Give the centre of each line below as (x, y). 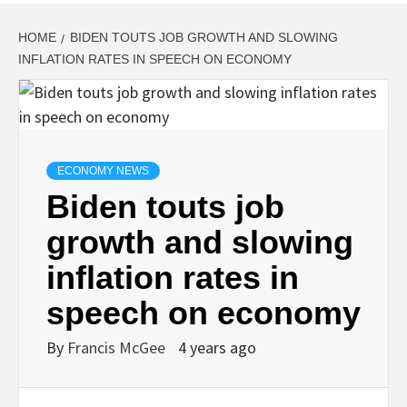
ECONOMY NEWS (103, 170)
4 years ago (217, 347)
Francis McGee (118, 347)
